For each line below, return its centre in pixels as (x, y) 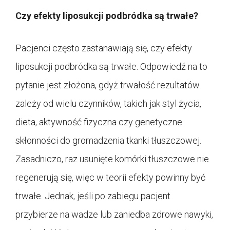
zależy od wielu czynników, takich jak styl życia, (108, 103)
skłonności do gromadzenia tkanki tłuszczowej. (108, 140)
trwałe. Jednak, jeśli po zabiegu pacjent (93, 196)
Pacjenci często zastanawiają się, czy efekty (104, 48)
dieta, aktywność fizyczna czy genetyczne (99, 122)
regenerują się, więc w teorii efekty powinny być (110, 177)
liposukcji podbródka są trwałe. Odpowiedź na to (111, 66)
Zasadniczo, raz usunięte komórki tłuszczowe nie (112, 159)
